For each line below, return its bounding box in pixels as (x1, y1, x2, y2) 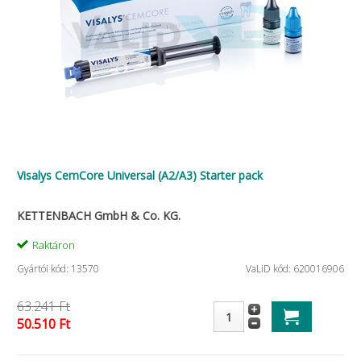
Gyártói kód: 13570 (17, 262, 99, 276)
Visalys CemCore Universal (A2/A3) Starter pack (17, 168, 263, 183)
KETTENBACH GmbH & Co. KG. (17, 208, 180, 223)
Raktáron (32, 238, 75, 252)
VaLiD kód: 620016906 (246, 262, 344, 276)
